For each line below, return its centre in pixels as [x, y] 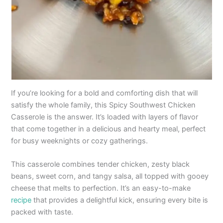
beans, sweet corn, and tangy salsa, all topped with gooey [110, 176]
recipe [21, 200]
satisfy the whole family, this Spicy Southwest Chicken [104, 105]
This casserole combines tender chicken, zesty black [101, 165]
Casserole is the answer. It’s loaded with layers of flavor [105, 117]
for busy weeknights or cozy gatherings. [80, 141]
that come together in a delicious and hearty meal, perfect [109, 129]
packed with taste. [42, 212]
